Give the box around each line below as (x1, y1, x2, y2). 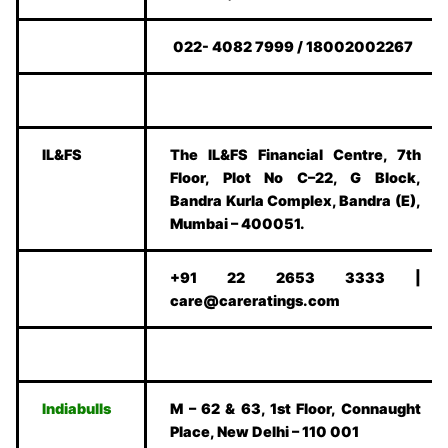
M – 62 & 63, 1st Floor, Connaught (170, 400, 421, 418)
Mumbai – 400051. (170, 215, 306, 233)
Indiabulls (42, 400, 112, 418)
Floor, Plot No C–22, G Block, (170, 169, 421, 187)
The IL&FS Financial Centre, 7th (170, 146, 421, 164)
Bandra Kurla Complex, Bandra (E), (170, 192, 421, 210)
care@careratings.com (170, 292, 341, 310)
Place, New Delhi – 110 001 (170, 423, 360, 441)
